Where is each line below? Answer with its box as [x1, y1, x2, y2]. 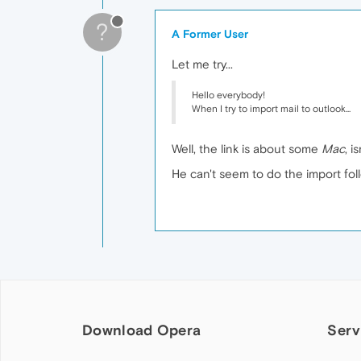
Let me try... [172, 57, 233, 71]
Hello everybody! [192, 89, 265, 101]
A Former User [172, 27, 248, 40]
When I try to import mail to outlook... [192, 103, 351, 114]
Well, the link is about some [172, 142, 322, 156]
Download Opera [82, 322, 201, 338]
